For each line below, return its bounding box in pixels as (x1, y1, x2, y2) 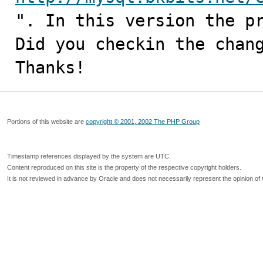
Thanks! (15, 58, 85, 77)
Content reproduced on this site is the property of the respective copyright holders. (7, 164, 241, 171)
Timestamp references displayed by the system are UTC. (7, 153, 171, 160)
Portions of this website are (7, 118, 86, 125)
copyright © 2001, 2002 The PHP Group (86, 118, 200, 125)
